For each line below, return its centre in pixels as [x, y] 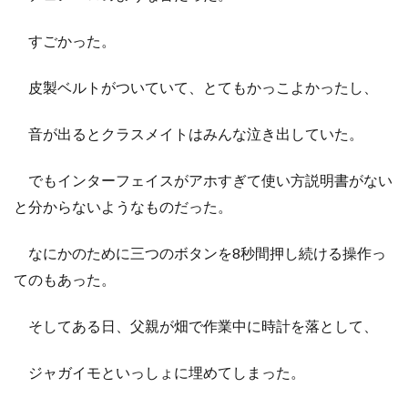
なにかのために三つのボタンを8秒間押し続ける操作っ [200, 252]
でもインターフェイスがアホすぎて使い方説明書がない [203, 179]
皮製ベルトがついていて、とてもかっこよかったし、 [196, 87]
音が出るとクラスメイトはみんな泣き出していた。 [189, 133]
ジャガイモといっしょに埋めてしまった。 [159, 372]
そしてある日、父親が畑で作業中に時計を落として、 [196, 325]
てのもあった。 [65, 279]
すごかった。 [65, 40]
